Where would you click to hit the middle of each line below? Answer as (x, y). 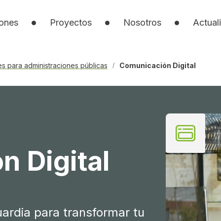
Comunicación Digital (157, 65)
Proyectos (71, 22)
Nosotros (142, 22)
